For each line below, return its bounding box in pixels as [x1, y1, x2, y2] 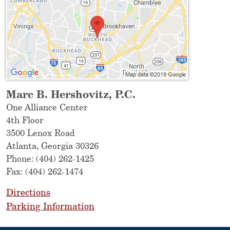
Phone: [6, 155, 36, 164]
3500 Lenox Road [6, 129, 75, 139]
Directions [6, 188, 50, 198]
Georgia [41, 142, 73, 151]
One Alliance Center [6, 104, 88, 113]
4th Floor [6, 117, 44, 126]
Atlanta [6, 142, 36, 151]
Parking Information [6, 202, 94, 212]
